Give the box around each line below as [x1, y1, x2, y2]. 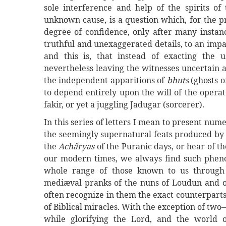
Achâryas [59, 141, 97, 152]
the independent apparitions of [44, 75, 167, 86]
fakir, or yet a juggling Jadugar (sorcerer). [44, 99, 204, 110]
